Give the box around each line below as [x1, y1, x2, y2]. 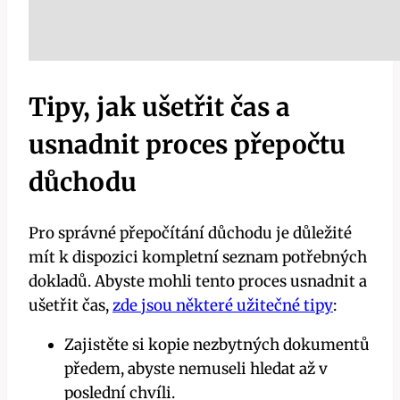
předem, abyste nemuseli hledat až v [64, 359, 328, 379]
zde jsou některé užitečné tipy [112, 296, 333, 316]
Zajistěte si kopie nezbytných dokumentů [64, 335, 370, 355]
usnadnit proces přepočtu [29, 128, 346, 161]
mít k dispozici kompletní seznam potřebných [29, 247, 367, 268]
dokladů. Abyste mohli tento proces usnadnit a [29, 271, 367, 292]
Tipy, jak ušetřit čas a [29, 90, 290, 123]
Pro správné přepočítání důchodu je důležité [29, 223, 352, 244]
